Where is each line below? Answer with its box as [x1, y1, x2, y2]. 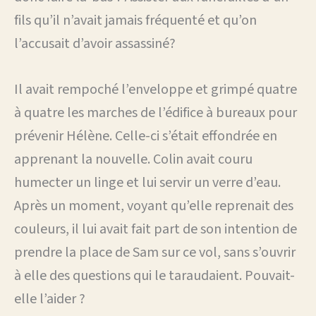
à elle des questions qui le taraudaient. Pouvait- [14, 265, 295, 286]
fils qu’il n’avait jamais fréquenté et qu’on [14, 10, 257, 30]
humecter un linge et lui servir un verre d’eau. [14, 172, 281, 193]
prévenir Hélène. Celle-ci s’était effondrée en [14, 126, 277, 146]
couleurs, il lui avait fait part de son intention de [14, 219, 297, 239]
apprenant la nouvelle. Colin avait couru [14, 149, 253, 169]
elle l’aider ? [14, 288, 85, 309]
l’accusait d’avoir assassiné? [14, 33, 176, 54]
